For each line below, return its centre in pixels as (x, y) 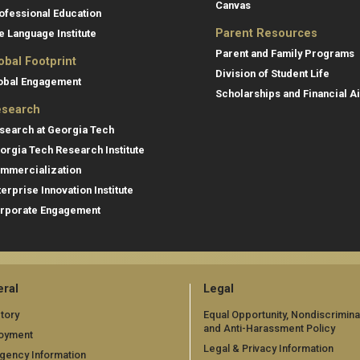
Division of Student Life (272, 74)
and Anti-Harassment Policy (269, 328)
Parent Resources (266, 34)
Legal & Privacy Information (268, 348)
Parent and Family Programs (285, 54)
